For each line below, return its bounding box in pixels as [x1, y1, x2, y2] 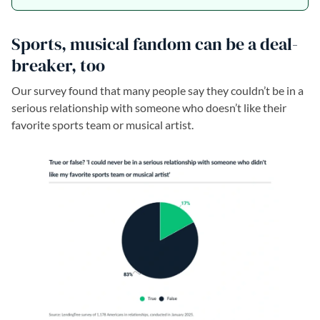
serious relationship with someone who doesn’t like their [11, 100, 286, 114]
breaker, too [11, 53, 105, 77]
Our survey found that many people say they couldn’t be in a [11, 83, 304, 97]
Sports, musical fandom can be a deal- [11, 31, 298, 56]
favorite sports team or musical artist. [11, 117, 194, 131]
